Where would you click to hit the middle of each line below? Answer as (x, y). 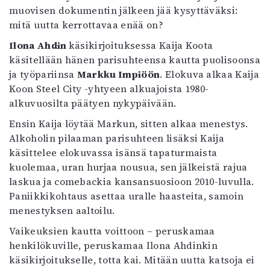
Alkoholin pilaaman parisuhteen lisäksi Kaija (117, 138)
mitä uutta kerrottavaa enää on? (86, 24)
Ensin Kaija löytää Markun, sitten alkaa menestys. (129, 123)
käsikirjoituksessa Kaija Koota (141, 45)
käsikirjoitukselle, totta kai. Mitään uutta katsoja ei (132, 259)
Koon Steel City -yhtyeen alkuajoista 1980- (109, 88)
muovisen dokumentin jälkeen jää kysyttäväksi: (124, 10)
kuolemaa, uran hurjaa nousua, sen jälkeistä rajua (128, 167)
